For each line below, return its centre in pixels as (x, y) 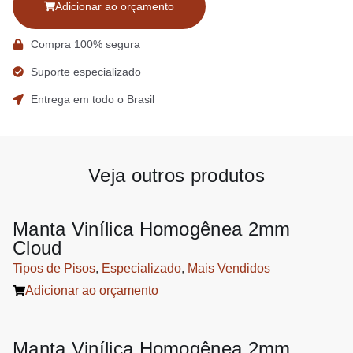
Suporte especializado (85, 72)
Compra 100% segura (85, 45)
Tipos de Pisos (54, 269)
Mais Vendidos (229, 269)
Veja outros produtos (176, 176)
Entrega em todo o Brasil (92, 100)
